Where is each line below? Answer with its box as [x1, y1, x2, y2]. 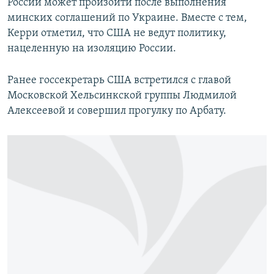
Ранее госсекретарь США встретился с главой [7, 75, 231, 87]
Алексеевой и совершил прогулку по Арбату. [7, 105, 226, 117]
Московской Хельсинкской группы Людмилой [7, 90, 237, 102]
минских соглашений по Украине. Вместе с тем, [7, 12, 247, 24]
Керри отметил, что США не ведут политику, [7, 28, 226, 40]
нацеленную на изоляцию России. [7, 43, 176, 55]
